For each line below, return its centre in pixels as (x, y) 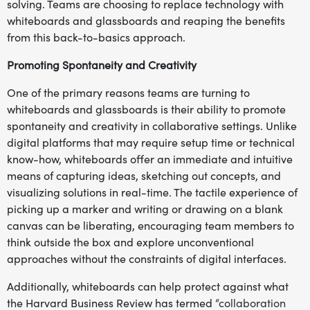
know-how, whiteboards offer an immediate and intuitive (150, 159)
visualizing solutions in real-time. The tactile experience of (152, 192)
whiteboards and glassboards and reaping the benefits (146, 21)
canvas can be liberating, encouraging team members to (151, 226)
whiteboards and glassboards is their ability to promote (146, 109)
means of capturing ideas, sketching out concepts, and (144, 176)
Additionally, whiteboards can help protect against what (148, 286)
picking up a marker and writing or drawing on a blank (145, 209)
